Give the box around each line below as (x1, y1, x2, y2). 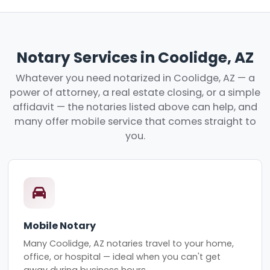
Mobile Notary (24, 219, 96, 233)
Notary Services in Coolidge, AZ (16, 46, 254, 68)
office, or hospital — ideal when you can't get (24, 250, 221, 263)
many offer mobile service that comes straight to (14, 115, 256, 129)
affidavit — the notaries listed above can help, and (13, 100, 257, 115)
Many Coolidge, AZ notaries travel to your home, (24, 237, 234, 250)
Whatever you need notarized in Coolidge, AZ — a (15, 71, 255, 86)
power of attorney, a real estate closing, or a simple (10, 86, 260, 100)
